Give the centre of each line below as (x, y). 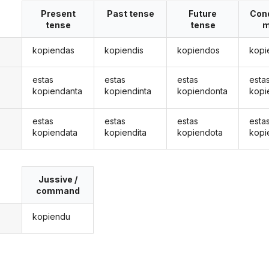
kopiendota (200, 132)
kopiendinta (128, 91)
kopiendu (51, 216)
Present (58, 13)
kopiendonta (202, 91)
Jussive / (58, 180)
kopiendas (53, 50)
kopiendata (55, 132)
